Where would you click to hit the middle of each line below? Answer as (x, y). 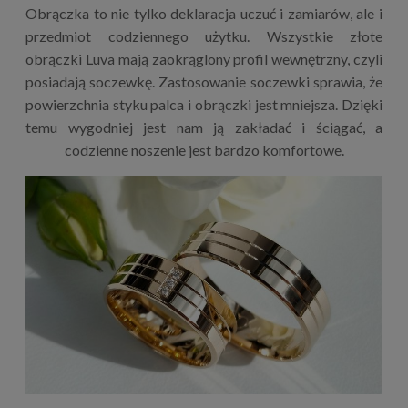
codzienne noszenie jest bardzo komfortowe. (204, 149)
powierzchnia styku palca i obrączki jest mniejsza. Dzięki (204, 104)
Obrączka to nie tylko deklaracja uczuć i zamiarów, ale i (204, 13)
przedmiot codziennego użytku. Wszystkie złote (204, 36)
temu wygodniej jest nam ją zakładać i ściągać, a (204, 127)
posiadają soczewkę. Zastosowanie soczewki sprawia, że (204, 81)
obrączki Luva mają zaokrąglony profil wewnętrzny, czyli (204, 58)
